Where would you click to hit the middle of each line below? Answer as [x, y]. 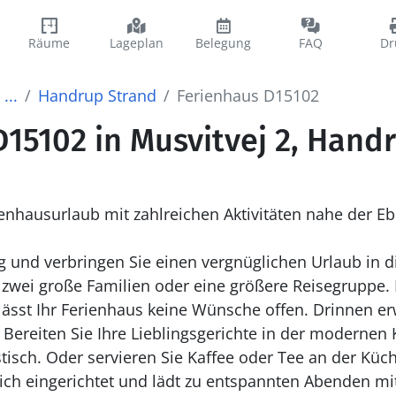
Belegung [224, 43]
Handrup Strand [97, 95]
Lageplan [136, 43]
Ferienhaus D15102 [247, 95]
